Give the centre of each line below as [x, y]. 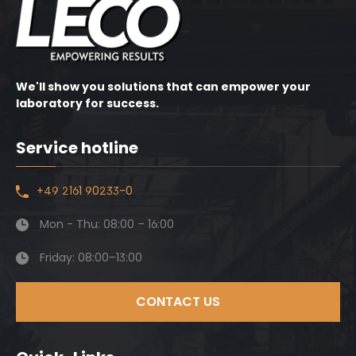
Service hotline [77, 148]
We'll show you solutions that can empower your [163, 87]
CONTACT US [178, 302]
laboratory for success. [87, 103]
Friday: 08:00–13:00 [89, 257]
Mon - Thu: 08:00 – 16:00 [105, 224]
